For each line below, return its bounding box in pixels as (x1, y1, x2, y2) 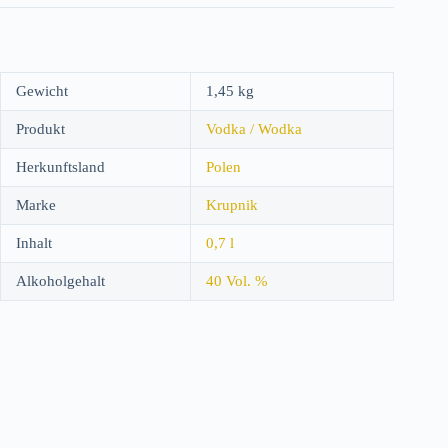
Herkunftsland (16, 158, 105, 175)
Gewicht (16, 82, 68, 99)
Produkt (16, 120, 65, 137)
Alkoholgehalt (16, 272, 105, 289)
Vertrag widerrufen (154, 425, 294, 445)
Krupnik (206, 196, 258, 213)
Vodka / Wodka (206, 120, 302, 137)
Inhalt (16, 234, 52, 251)
